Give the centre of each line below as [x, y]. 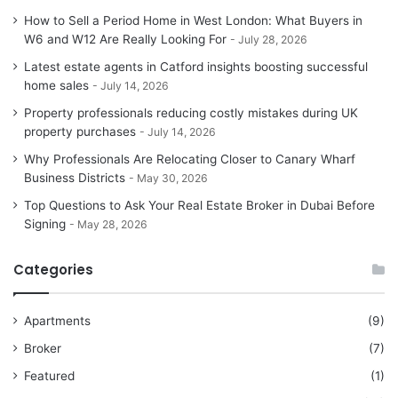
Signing [45, 224]
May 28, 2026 [112, 225]
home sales [56, 86]
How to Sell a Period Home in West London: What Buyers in [193, 21]
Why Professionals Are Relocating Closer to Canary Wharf [190, 159]
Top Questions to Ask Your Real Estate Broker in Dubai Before [199, 206]
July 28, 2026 [273, 40]
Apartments [57, 321]
